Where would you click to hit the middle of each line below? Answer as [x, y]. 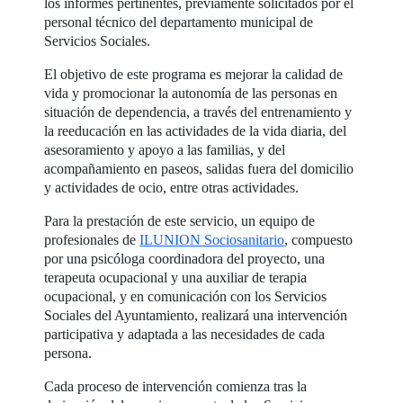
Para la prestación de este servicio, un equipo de [180, 221]
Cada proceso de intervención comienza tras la [176, 387]
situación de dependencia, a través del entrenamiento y [198, 112]
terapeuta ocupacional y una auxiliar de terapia [176, 278]
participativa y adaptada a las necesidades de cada [185, 335]
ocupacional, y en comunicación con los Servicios [186, 297]
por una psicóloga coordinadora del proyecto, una [185, 259]
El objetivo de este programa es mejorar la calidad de [194, 75]
